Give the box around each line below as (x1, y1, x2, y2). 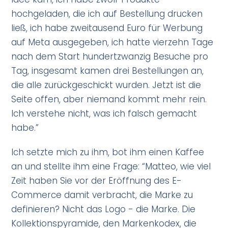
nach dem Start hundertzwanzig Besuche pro (11, 50, 209, 63)
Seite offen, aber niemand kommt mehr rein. (11, 93, 207, 106)
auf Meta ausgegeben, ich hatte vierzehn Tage (11, 36, 214, 49)
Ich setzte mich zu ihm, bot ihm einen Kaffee (11, 146, 205, 159)
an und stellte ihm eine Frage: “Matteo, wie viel (11, 160, 211, 173)
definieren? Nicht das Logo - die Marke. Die (11, 203, 196, 216)
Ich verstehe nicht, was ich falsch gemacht (11, 107, 197, 120)
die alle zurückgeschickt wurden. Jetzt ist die (11, 79, 202, 92)
